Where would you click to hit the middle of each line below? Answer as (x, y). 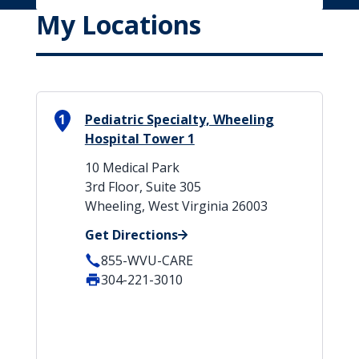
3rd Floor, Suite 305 (143, 187)
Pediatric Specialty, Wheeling (179, 119)
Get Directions (131, 235)
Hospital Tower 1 (139, 139)
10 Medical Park (132, 167)
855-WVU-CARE (147, 260)
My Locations (118, 24)
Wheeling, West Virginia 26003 (176, 206)
